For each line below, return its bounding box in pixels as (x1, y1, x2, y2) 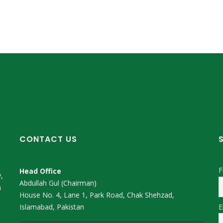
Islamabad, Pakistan (19, 202, 84, 212)
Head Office (19, 166, 61, 176)
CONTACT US (19, 133, 77, 145)
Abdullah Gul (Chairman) (19, 178, 97, 188)
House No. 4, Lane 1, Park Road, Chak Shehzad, (19, 190, 174, 200)
